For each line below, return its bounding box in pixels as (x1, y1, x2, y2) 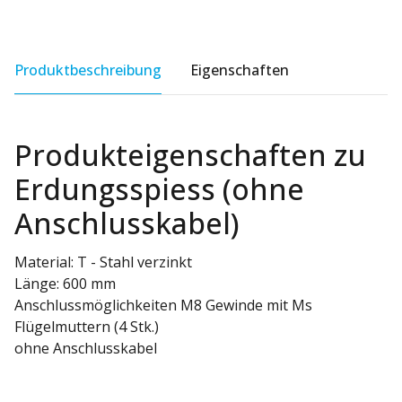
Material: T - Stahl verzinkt (14, 251, 192, 272)
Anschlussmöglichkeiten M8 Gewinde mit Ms (14, 294, 312, 315)
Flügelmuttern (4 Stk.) (14, 316, 159, 336)
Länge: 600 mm (14, 273, 116, 293)
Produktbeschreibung (14, 59, 162, 80)
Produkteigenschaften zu (14, 135, 366, 174)
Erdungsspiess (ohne (14, 169, 304, 208)
